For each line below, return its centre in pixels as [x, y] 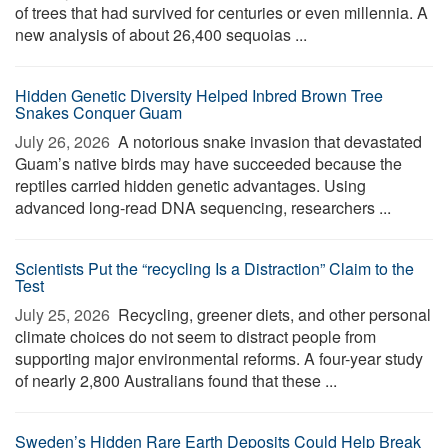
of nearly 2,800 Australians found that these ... [176, 380]
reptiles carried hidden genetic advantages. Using [190, 185]
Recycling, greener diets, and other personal [272, 314]
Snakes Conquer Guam [98, 112]
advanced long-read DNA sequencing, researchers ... [203, 207]
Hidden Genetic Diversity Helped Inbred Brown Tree [199, 95]
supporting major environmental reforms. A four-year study [219, 358]
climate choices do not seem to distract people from [195, 336]
